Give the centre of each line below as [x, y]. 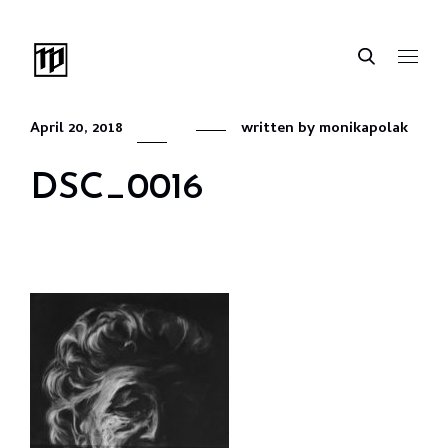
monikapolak [363, 129]
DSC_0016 [116, 188]
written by [280, 129]
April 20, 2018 [76, 129]
